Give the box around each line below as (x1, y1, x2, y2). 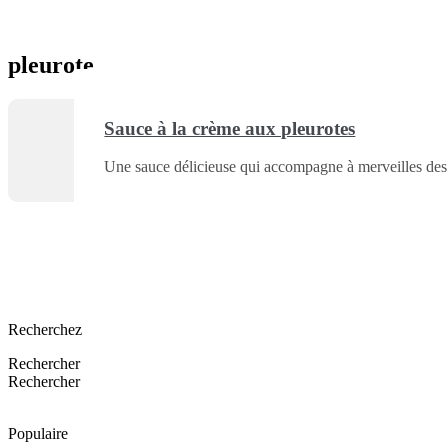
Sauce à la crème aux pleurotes (104, 117, 356, 139)
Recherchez (8, 320, 82, 338)
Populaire (8, 424, 68, 442)
